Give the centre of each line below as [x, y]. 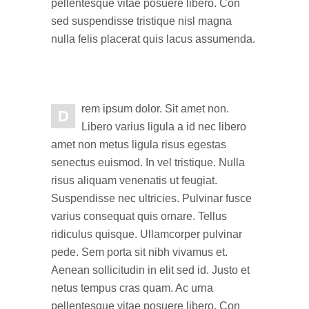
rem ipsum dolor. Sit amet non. [155, 109]
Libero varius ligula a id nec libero [164, 127]
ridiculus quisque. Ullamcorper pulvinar [147, 234]
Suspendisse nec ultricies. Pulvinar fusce [151, 198]
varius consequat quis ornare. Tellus [139, 216]
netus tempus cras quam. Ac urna [132, 288]
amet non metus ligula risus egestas [139, 144]
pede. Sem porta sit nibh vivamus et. [139, 252]
